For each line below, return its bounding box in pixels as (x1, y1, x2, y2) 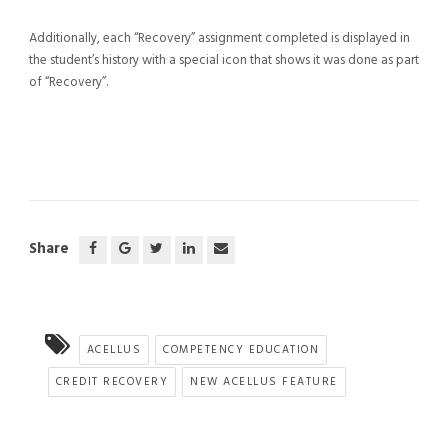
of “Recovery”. (28, 71, 108, 93)
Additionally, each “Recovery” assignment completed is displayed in (28, 27, 410, 49)
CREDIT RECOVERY (55, 372, 169, 391)
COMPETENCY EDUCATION (163, 340, 320, 359)
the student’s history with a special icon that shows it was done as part (28, 49, 419, 71)
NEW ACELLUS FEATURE (190, 372, 338, 391)
